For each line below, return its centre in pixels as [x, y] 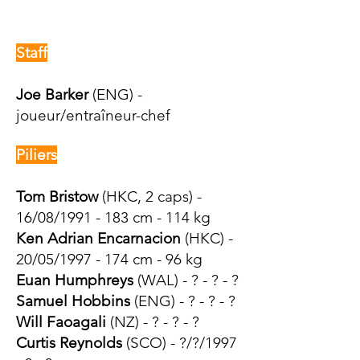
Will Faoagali [63, 322]
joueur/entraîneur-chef [93, 115]
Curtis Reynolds [71, 343]
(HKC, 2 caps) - [150, 196]
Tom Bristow [57, 196]
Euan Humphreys [75, 280]
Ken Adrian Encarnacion [98, 238]
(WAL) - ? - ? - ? [186, 280]
